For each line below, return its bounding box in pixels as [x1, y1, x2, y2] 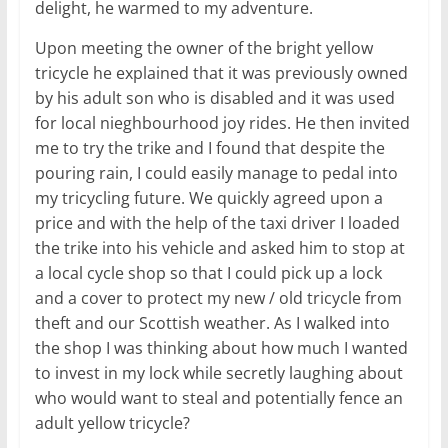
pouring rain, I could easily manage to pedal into [34, 161, 398, 184]
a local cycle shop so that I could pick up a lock [34, 261, 382, 284]
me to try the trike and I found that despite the [34, 136, 385, 159]
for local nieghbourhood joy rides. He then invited [34, 111, 410, 134]
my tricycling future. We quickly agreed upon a [34, 186, 383, 209]
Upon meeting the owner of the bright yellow [34, 36, 373, 59]
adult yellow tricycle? [34, 411, 190, 434]
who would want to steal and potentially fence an [34, 386, 403, 409]
